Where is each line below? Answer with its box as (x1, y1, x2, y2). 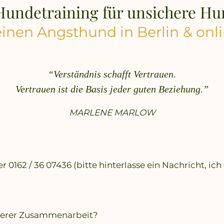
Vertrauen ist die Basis (15, 83, 107, 94)
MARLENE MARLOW (68, 107, 155, 117)
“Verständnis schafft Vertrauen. (48, 68, 176, 79)
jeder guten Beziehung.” (110, 83, 208, 94)
